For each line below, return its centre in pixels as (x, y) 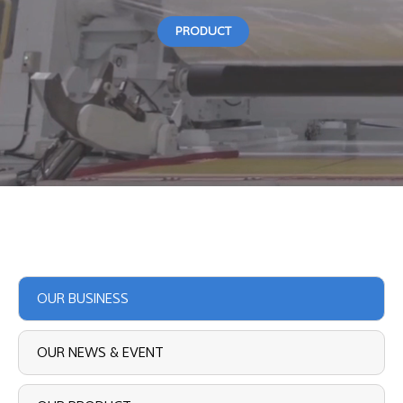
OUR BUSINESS (99, 298)
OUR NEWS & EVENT (100, 352)
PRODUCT (203, 31)
